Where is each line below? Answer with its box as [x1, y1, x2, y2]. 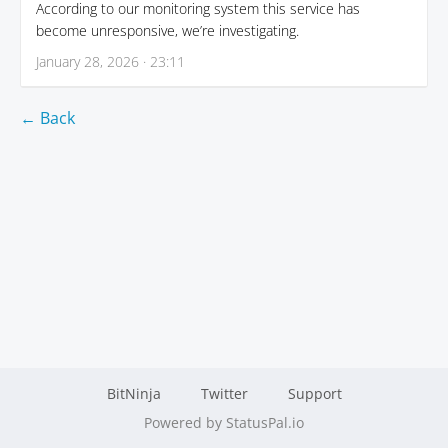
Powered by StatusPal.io [144, 413, 304, 432]
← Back [20, 107, 75, 129]
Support [287, 384, 342, 403]
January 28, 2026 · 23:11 [36, 52, 185, 71]
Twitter [200, 384, 248, 403]
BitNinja [106, 384, 161, 403]
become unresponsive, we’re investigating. [36, 21, 299, 40]
